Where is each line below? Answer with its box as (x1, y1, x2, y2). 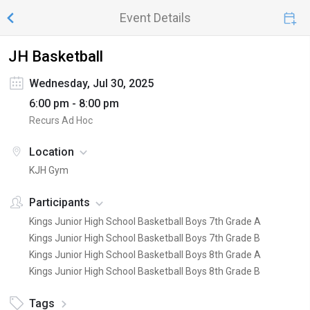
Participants (29, 196, 90, 210)
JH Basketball (8, 48, 103, 65)
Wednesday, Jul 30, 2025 (29, 77, 154, 90)
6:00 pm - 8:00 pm (29, 97, 119, 110)
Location (29, 145, 74, 158)
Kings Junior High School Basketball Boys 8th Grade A (29, 248, 261, 260)
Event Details (119, 10, 191, 25)
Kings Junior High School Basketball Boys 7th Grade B (29, 232, 260, 244)
